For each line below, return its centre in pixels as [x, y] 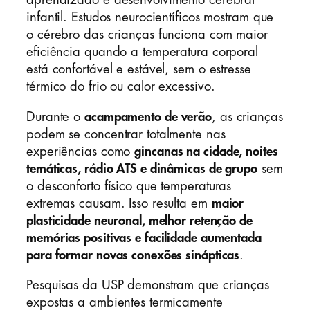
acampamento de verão [148, 117]
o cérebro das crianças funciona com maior [147, 35]
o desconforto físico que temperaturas [129, 186]
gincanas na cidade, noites [206, 151]
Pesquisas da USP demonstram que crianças [148, 285]
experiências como [81, 151]
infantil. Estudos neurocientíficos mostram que [150, 18]
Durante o [55, 117]
